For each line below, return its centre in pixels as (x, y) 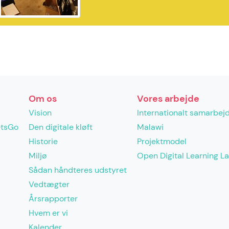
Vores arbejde (168, 99)
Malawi (150, 127)
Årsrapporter (53, 199)
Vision (40, 113)
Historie (43, 141)
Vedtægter (49, 184)
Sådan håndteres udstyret (78, 170)
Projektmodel (162, 141)
